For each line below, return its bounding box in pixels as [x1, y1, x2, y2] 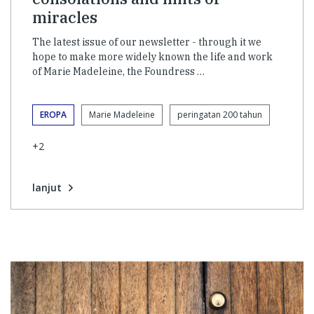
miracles [32, 7, 97, 28]
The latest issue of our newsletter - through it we [32, 36, 261, 49]
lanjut [32, 180, 62, 194]
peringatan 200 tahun [177, 109, 262, 121]
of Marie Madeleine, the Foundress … [32, 65, 205, 78]
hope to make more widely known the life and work [32, 50, 273, 64]
